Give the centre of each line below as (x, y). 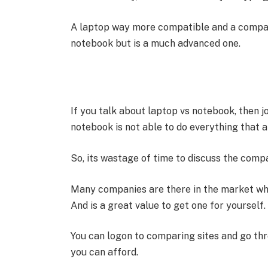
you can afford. (104, 252)
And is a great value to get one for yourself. (168, 205)
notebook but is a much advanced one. (155, 43)
